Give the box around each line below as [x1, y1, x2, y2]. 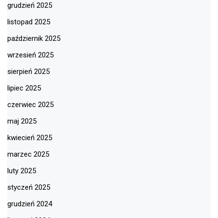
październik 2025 [7, 34, 60, 43]
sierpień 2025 [7, 67, 50, 76]
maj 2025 [7, 117, 36, 126]
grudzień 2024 [7, 200, 52, 209]
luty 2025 [7, 166, 36, 176]
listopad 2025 [7, 18, 50, 27]
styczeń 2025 [7, 183, 50, 192]
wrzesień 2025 [7, 51, 54, 60]
